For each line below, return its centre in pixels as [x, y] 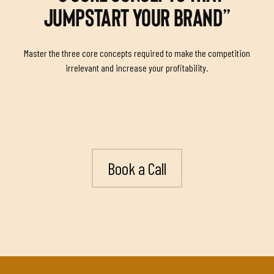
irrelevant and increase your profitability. [137, 67]
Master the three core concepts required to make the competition [137, 53]
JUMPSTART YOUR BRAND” [137, 19]
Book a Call [137, 168]
